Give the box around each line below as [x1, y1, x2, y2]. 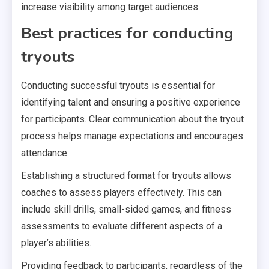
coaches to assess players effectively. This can [21, 186, 222, 198]
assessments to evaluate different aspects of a [21, 220, 222, 232]
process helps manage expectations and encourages [21, 130, 243, 142]
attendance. [21, 147, 69, 159]
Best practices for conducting [21, 22, 234, 44]
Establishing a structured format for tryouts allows [21, 169, 231, 181]
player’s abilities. [21, 237, 91, 249]
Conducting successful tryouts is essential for [21, 79, 215, 91]
